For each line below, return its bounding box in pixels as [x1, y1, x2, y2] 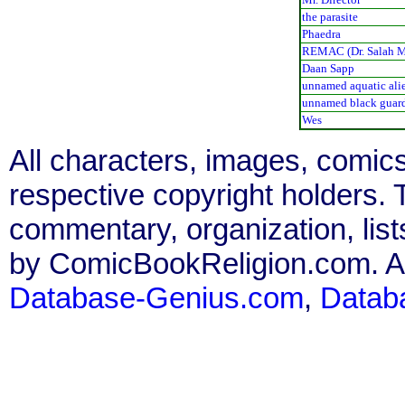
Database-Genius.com [9, 280, 304, 315]
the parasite [301, 9, 358, 24]
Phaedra [301, 26, 341, 41]
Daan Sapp [301, 61, 354, 75]
